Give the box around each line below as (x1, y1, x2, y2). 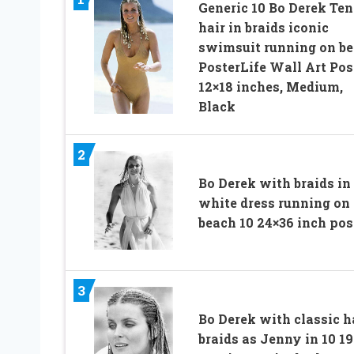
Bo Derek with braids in (198, 174, 351, 191)
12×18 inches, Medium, (198, 77, 343, 95)
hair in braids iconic (198, 18, 329, 36)
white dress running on (198, 194, 350, 211)
